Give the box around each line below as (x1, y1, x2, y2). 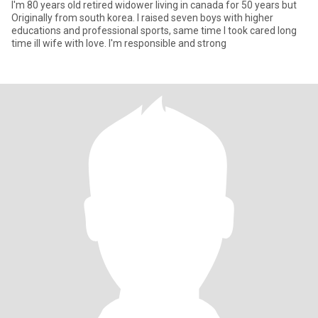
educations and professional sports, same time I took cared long (11, 25, 297, 36)
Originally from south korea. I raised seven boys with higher (11, 12, 137, 23)
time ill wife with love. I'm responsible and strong (11, 38, 226, 49)
